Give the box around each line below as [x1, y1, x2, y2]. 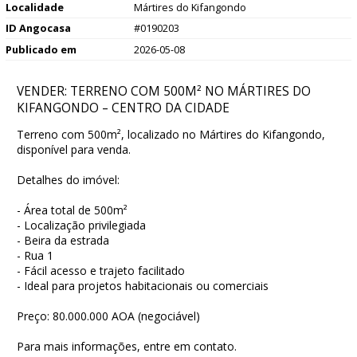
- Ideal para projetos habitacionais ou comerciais [17, 277, 269, 293]
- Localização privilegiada [17, 217, 146, 233]
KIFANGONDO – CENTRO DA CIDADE [17, 99, 229, 116]
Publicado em [6, 42, 76, 57]
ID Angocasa [6, 21, 71, 36]
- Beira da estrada [17, 232, 109, 248]
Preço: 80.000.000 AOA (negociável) [17, 308, 200, 324]
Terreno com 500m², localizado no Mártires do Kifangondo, [17, 126, 325, 142]
